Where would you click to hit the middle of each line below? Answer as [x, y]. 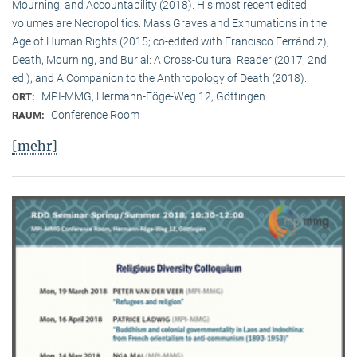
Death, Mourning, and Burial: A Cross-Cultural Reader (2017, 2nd [169, 60]
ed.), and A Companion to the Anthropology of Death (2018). [159, 78]
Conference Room [95, 115]
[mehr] [35, 146]
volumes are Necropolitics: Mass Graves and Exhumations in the [169, 24]
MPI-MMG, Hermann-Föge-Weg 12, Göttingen [153, 97]
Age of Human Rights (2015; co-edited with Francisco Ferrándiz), [171, 42]
